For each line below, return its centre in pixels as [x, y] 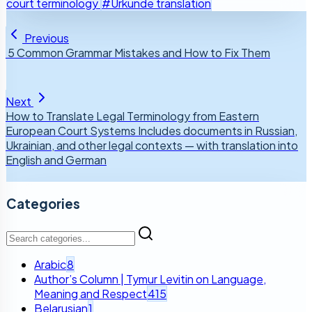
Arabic [50, 264]
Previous [47, 38]
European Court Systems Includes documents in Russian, [151, 131]
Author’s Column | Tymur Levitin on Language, [150, 279]
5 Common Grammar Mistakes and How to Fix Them [138, 53]
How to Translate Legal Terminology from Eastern [132, 116]
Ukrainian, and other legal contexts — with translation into [152, 146]
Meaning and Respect [91, 293]
